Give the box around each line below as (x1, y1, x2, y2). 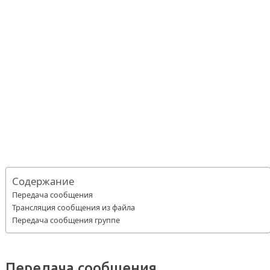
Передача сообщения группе (11, 214, 120, 225)
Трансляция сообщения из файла (11, 201, 135, 213)
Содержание (11, 174, 74, 189)
